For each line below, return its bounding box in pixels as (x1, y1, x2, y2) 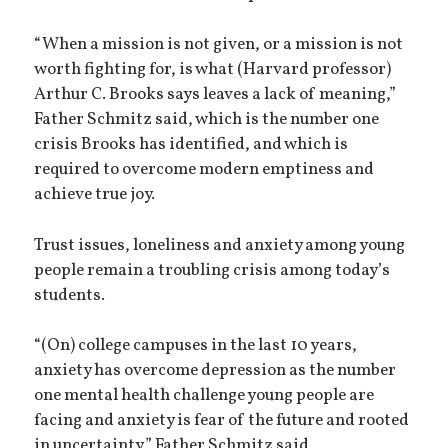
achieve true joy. (34, 182, 156, 207)
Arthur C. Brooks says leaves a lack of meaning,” (34, 82, 397, 107)
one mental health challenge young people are (34, 384, 375, 409)
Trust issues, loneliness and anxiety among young (34, 233, 406, 258)
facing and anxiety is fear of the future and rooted (34, 409, 410, 434)
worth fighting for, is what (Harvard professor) (34, 57, 392, 82)
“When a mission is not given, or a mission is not (34, 32, 404, 57)
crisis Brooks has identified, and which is (34, 132, 349, 157)
